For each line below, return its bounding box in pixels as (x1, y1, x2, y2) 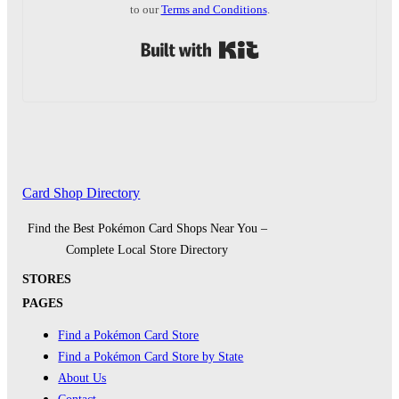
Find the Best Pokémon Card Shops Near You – (27, 220, 267, 235)
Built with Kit (258, 36, 337, 53)
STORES (22, 271, 72, 286)
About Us (58, 370, 107, 385)
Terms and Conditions (160, 2, 267, 16)
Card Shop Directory (22, 185, 141, 202)
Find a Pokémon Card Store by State (58, 348, 244, 363)
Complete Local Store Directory (66, 241, 229, 256)
